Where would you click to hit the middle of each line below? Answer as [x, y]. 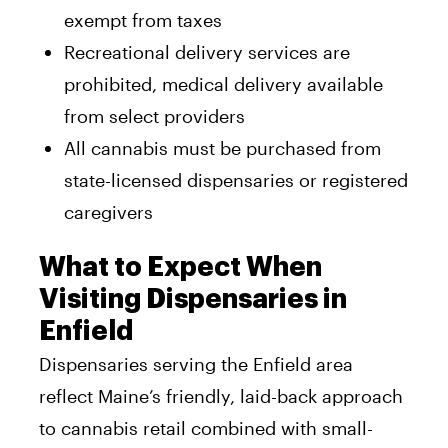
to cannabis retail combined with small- [206, 427]
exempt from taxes [143, 19]
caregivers [108, 211]
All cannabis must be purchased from [222, 147]
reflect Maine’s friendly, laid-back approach [221, 395]
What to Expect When [180, 267]
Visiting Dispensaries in [193, 299]
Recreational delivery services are [207, 51]
